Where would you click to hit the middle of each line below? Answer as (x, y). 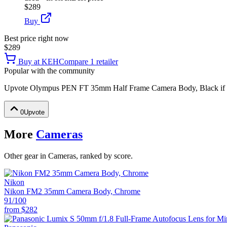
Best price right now (36, 39)
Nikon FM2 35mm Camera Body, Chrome (72, 191)
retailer (106, 62)
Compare (74, 62)
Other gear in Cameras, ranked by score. (68, 156)
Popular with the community (49, 71)
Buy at (29, 62)
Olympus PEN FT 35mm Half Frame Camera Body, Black (124, 88)
